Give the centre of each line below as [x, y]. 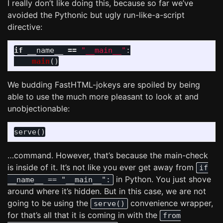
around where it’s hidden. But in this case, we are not [107, 191]
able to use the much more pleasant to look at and [103, 97]
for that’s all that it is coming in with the [84, 215]
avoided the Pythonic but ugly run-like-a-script [96, 15]
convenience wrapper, [170, 203]
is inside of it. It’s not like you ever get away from [102, 167]
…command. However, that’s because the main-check [108, 155]
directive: [25, 27]
